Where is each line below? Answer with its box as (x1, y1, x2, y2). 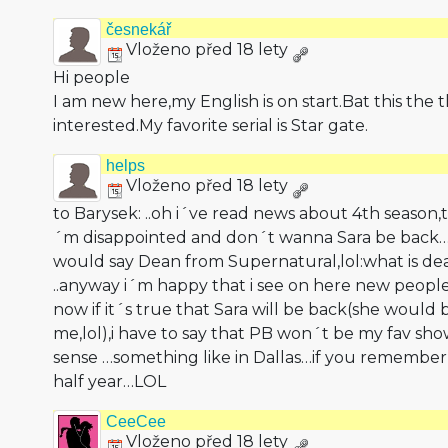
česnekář (105, 21, 171, 38)
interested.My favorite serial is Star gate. (52, 116, 368, 135)
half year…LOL (52, 372, 166, 391)
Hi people (52, 68, 130, 87)
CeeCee (105, 413, 166, 430)
